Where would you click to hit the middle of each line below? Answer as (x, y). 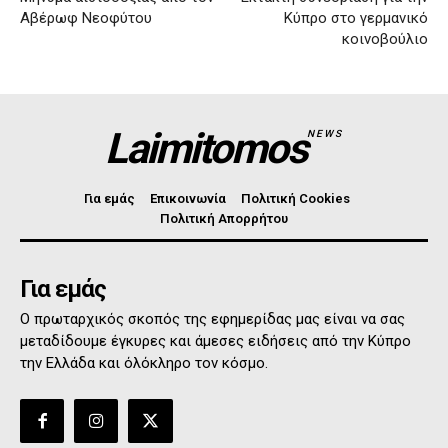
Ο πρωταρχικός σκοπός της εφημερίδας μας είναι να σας (212, 319)
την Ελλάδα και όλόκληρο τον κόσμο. (144, 363)
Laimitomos (206, 148)
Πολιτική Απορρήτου (224, 218)
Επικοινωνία (187, 198)
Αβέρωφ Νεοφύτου (86, 18)
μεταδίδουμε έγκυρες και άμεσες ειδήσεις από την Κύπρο (215, 341)
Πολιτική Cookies (295, 198)
